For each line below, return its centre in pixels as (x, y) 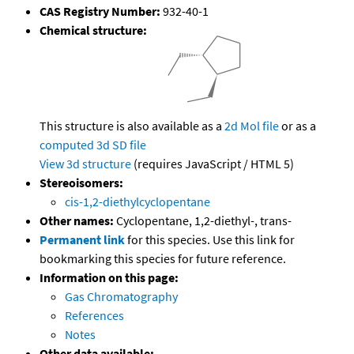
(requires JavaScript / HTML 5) (213, 164)
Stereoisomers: (81, 183)
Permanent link (82, 240)
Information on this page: (109, 278)
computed (67, 145)
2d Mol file (252, 126)
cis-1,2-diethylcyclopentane (137, 202)
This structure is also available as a (132, 126)
